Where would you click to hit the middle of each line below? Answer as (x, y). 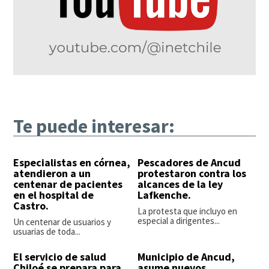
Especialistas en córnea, (72, 163)
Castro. (31, 206)
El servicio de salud (60, 257)
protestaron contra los (192, 174)
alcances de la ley (180, 184)
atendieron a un (52, 174)
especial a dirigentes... (179, 221)
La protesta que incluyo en (187, 211)
